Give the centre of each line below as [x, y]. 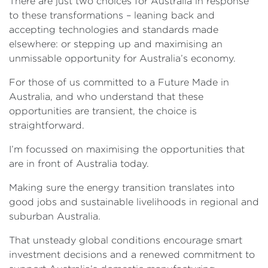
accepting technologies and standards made [114, 30]
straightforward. [47, 125]
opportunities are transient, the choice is [103, 111]
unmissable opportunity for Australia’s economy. [122, 58]
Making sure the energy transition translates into [122, 188]
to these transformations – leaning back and [112, 15]
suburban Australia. [55, 216]
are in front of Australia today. [79, 164]
